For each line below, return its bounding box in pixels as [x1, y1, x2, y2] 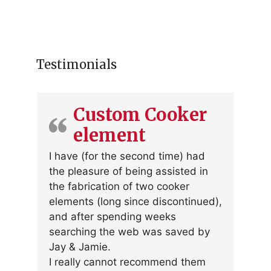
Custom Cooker [73, 103, 207, 126]
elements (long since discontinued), [49, 195, 222, 208]
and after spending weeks [49, 211, 176, 223]
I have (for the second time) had [49, 150, 205, 163]
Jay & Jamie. [49, 241, 111, 253]
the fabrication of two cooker [49, 180, 189, 193]
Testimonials [36, 57, 117, 73]
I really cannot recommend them [49, 256, 206, 269]
